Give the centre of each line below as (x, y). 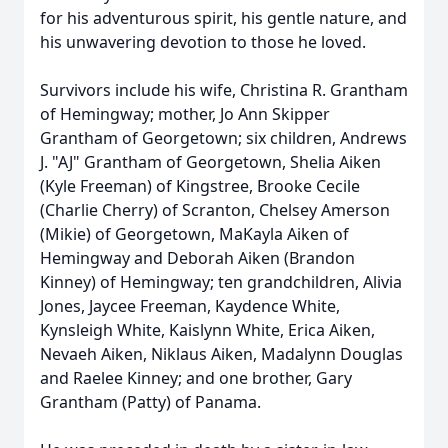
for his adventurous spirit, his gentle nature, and (223, 18)
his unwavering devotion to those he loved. (203, 42)
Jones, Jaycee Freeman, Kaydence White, (190, 306)
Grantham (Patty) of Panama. (150, 402)
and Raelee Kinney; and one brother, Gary (196, 378)
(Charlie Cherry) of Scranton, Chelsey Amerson (215, 210)
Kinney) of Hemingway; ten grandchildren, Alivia (221, 282)
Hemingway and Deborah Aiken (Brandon (197, 258)
